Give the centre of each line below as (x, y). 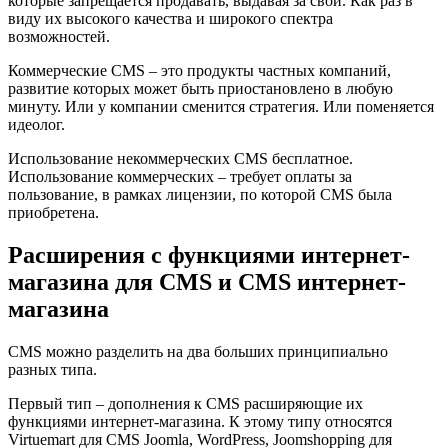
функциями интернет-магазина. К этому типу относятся (200, 421)
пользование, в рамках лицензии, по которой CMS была (200, 195)
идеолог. (38, 125)
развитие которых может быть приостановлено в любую (200, 89)
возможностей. (61, 37)
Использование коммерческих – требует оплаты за (180, 177)
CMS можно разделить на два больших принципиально (198, 351)
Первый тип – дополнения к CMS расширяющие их (185, 403)
